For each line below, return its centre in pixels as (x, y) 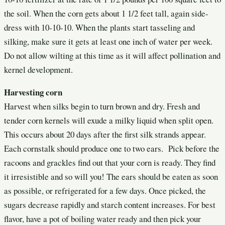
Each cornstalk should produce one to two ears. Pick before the (112, 149)
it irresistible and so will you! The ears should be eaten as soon (111, 177)
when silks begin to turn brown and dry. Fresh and (116, 106)
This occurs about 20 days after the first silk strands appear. (105, 135)
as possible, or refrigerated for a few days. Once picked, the (105, 191)
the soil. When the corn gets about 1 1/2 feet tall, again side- (106, 14)
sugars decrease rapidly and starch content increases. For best (110, 205)
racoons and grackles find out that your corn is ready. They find (110, 163)
